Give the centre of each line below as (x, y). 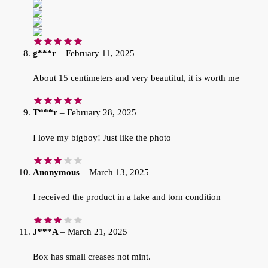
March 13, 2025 (119, 172)
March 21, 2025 (98, 232)
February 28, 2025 (102, 113)
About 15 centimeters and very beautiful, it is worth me (136, 77)
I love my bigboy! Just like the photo (102, 137)
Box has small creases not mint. (92, 256)
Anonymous (57, 172)
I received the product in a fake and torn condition (127, 197)
